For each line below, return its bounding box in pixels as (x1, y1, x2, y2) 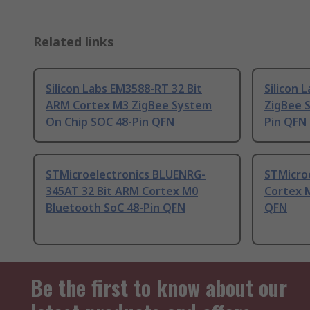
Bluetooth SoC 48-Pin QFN (46, 200, 185, 216)
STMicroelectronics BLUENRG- (46, 167, 206, 183)
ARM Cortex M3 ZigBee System (46, 98, 212, 113)
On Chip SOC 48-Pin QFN (46, 114, 174, 130)
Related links (33, 33, 114, 51)
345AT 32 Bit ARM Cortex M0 (46, 183, 198, 199)
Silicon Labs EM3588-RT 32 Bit (46, 81, 202, 97)
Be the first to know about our (30, 272, 287, 304)
